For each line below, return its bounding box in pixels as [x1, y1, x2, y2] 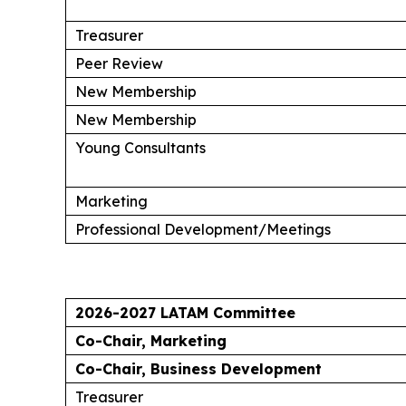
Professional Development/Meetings [75, 219, 331, 238]
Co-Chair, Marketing [75, 331, 227, 350]
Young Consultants [75, 138, 206, 157]
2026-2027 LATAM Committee [75, 303, 295, 322]
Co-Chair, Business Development [75, 359, 322, 378]
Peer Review [75, 53, 163, 72]
